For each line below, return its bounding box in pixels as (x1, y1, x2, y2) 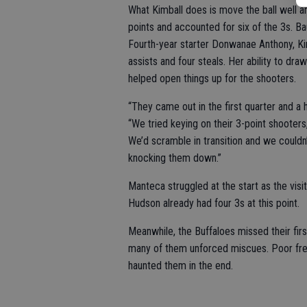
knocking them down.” (128, 151, 221, 164)
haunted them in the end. (128, 259, 233, 272)
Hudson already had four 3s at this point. (128, 197, 302, 210)
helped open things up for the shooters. (128, 72, 296, 85)
